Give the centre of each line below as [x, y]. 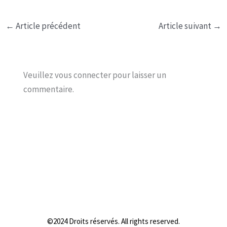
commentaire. [48, 89]
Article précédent [48, 26]
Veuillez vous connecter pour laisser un [94, 75]
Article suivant [185, 26]
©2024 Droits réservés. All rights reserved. [113, 221]
